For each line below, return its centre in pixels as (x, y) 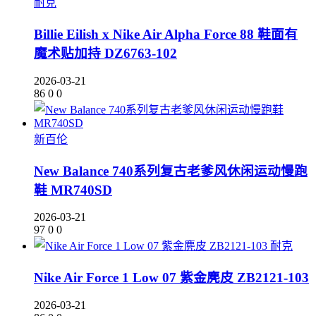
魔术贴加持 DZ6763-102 (105, 54)
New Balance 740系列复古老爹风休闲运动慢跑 (171, 171)
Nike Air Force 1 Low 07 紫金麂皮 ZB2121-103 (171, 277)
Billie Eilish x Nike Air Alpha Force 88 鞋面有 (166, 35)
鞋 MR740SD (73, 190)
